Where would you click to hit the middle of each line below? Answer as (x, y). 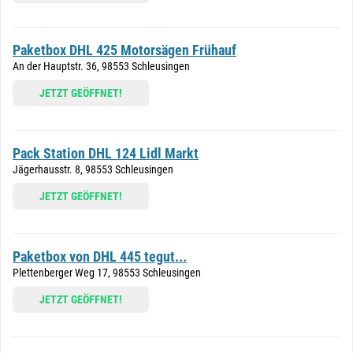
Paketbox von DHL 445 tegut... (100, 256)
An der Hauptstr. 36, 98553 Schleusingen (101, 66)
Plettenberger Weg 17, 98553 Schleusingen (107, 273)
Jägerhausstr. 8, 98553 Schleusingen (93, 169)
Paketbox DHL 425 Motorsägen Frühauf (124, 50)
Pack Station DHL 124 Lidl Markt (106, 153)
